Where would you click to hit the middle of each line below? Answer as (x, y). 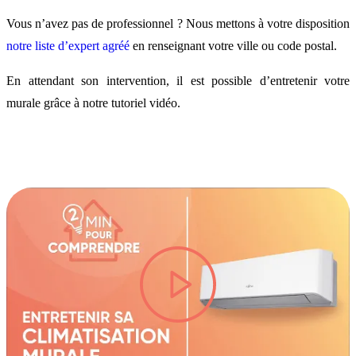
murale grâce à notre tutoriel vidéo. (93, 103)
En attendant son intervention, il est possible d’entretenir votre (178, 81)
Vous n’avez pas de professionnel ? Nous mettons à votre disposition (178, 24)
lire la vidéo (211, 291)
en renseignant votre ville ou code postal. (233, 46)
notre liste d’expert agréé (68, 46)
